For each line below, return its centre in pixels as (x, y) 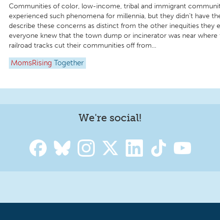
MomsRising (31, 63)
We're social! (110, 117)
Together (69, 63)
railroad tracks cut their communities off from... (82, 46)
